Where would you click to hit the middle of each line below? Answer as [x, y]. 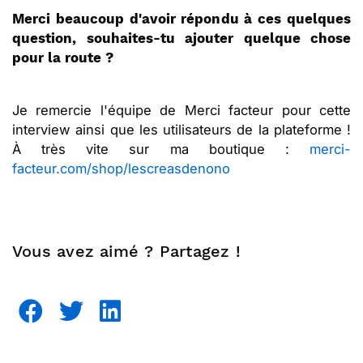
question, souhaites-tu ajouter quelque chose [181, 39]
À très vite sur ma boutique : [161, 149]
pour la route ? [63, 58]
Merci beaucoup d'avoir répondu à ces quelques [181, 19]
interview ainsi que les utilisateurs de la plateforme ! [181, 130]
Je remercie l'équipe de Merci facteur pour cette [181, 111]
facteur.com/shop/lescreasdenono [121, 169]
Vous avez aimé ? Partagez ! [126, 252]
